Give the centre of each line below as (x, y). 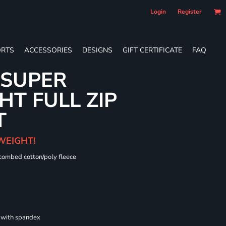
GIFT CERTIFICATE (152, 50)
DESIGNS (97, 50)
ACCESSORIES (48, 50)
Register (190, 12)
